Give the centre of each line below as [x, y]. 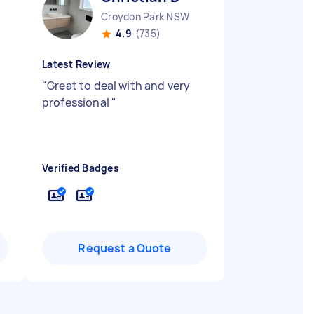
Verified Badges [81, 168]
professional [77, 102]
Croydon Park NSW [145, 16]
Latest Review [76, 64]
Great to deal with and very [119, 86]
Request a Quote [125, 248]
